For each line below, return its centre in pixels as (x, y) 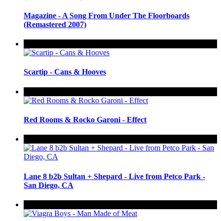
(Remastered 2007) (55, 24)
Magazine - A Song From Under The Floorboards (107, 15)
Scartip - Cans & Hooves (65, 72)
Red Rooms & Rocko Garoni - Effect (85, 120)
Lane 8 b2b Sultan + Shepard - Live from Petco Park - (114, 176)
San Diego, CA (49, 185)
